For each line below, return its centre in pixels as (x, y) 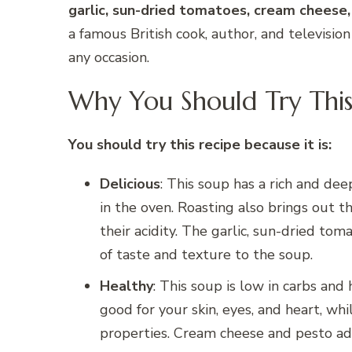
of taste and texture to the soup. (206, 255)
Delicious (130, 184)
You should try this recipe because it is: (200, 145)
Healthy (126, 286)
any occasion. (109, 58)
